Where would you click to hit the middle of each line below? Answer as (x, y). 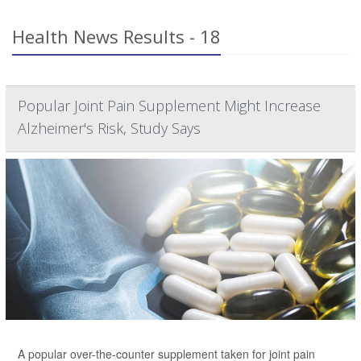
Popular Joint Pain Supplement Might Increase (169, 106)
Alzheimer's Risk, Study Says (109, 129)
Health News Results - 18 (116, 37)
